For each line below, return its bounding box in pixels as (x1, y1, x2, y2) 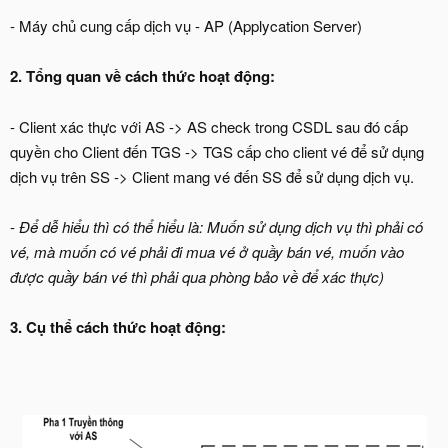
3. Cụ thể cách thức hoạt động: (10, 316, 226, 338)
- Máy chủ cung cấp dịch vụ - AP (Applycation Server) (10, 15, 362, 36)
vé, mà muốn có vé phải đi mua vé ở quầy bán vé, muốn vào (10, 241, 404, 262)
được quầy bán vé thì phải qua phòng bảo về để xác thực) (10, 266, 384, 287)
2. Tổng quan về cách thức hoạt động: (10, 65, 275, 87)
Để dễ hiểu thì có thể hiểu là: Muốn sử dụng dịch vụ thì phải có (19, 216, 423, 237)
